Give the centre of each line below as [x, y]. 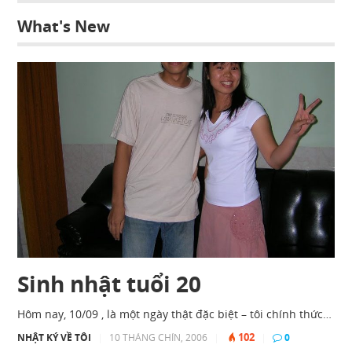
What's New [64, 26]
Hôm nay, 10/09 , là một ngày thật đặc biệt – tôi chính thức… [175, 313]
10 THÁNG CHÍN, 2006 [159, 337]
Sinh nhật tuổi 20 [110, 283]
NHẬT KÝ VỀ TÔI [55, 337]
